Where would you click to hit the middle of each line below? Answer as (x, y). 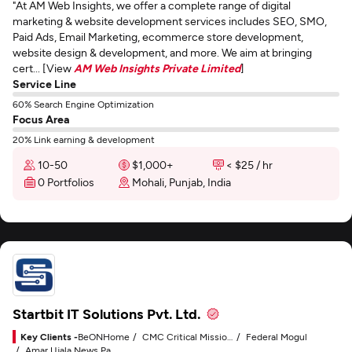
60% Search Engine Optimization (83, 104)
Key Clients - (49, 336)
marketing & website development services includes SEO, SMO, (170, 21)
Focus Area (41, 119)
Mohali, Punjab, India (181, 182)
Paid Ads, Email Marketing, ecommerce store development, (158, 37)
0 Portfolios (66, 182)
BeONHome (104, 336)
